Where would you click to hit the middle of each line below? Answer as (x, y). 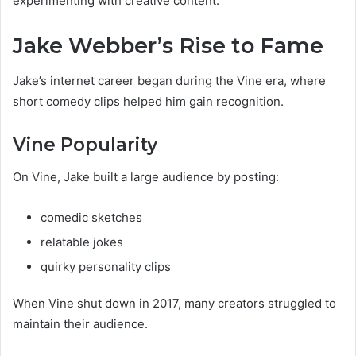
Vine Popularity (85, 145)
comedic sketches (91, 217)
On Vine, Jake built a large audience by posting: (146, 176)
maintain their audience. (80, 323)
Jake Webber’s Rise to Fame (168, 45)
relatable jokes (82, 242)
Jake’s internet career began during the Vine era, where (169, 81)
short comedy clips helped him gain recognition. (148, 102)
